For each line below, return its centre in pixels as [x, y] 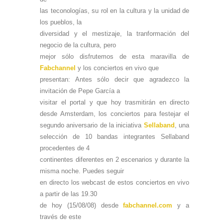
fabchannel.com [148, 205]
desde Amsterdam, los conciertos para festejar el [114, 113]
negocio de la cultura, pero [78, 45]
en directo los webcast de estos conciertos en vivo [114, 182]
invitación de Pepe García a [80, 91]
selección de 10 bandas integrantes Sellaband [114, 136]
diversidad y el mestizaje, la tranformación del [114, 33]
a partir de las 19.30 [68, 194]
